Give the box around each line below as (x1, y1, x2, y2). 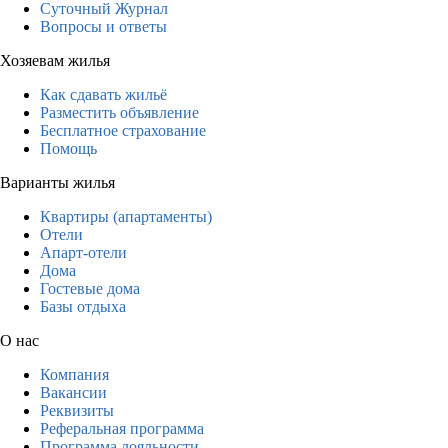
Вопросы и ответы (40, 17, 167, 35)
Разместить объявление (40, 103, 199, 121)
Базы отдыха (40, 297, 126, 315)
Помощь (40, 139, 97, 157)
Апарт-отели (40, 243, 127, 261)
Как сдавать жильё (40, 85, 167, 103)
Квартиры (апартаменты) (40, 207, 212, 225)
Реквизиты (40, 401, 114, 419)
